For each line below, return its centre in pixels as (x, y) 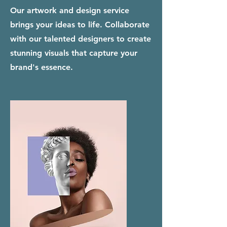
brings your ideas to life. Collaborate (80, 25)
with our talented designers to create (81, 39)
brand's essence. (42, 67)
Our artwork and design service (70, 10)
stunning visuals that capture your (74, 53)
